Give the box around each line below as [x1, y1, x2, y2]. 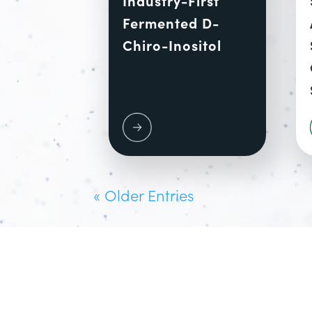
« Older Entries [93, 184, 194, 206]
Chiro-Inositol [122, 34, 221, 54]
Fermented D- [122, 12, 219, 32]
